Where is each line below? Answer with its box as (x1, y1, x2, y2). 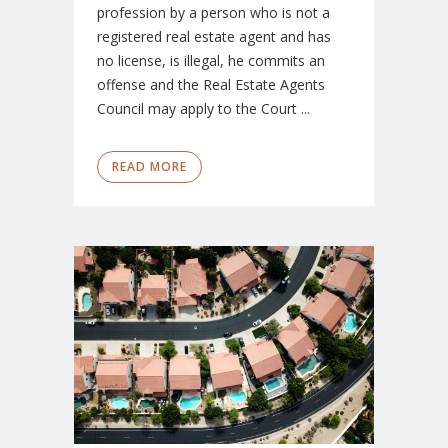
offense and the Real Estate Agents (97, 75, 325, 95)
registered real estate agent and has (97, 27, 331, 47)
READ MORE (112, 158, 187, 176)
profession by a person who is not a (97, 3, 330, 23)
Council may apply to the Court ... (97, 99, 310, 119)
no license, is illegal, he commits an (97, 51, 325, 71)
